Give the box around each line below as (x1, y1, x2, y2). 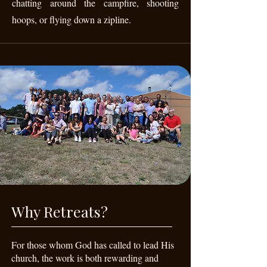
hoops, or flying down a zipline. (12, 13, 131, 26)
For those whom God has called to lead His (11, 238, 174, 251)
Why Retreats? (11, 201, 108, 221)
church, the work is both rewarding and (11, 252, 159, 264)
